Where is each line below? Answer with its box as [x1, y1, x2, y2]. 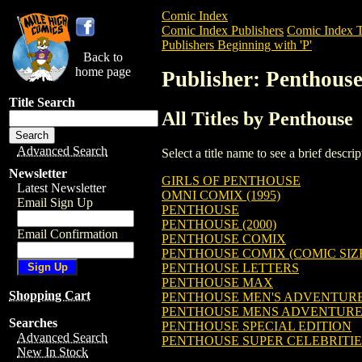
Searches [9, 316, 57, 330]
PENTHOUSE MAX [162, 275, 273, 289]
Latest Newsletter [17, 181, 106, 195]
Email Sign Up [17, 196, 93, 209]
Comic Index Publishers [162, 23, 284, 37]
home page [75, 65, 131, 78]
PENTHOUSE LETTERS [162, 260, 299, 275]
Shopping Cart [9, 288, 90, 302]
